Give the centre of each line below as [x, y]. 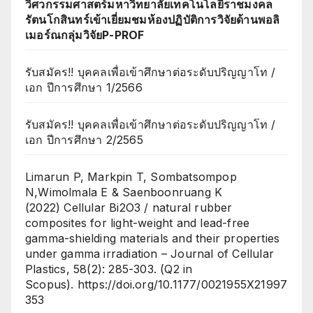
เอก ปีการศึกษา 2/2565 [84, 140]
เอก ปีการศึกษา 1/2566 [84, 88]
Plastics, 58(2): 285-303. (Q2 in [109, 269]
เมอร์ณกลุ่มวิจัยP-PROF [85, 35]
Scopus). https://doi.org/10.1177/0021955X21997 [156, 285]
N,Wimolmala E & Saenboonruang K [124, 192]
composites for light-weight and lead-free [138, 223]
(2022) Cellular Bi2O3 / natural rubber [129, 208]
